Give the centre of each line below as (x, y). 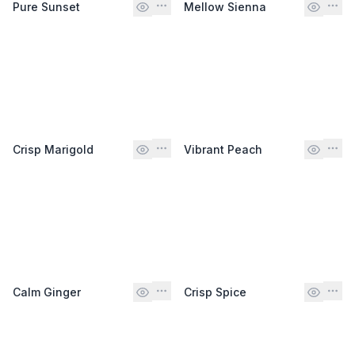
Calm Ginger (47, 292)
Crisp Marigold (53, 149)
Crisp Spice (215, 292)
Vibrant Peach (223, 149)
